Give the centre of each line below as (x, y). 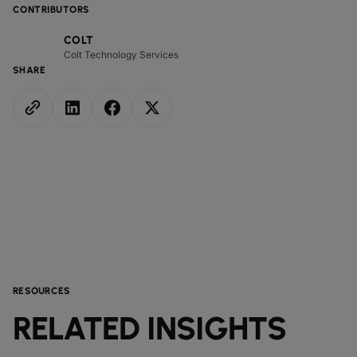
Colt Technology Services (121, 54)
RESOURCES (42, 291)
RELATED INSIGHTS (149, 328)
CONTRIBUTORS (51, 10)
